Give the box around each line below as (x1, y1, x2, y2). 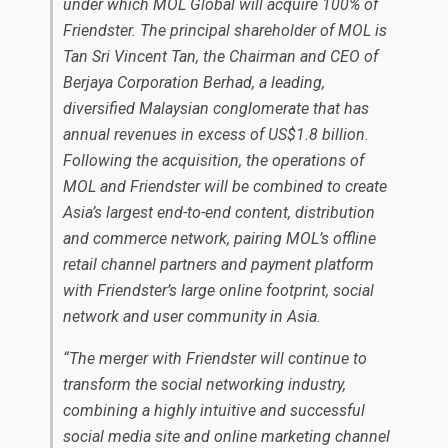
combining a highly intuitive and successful (63, 401, 365, 420)
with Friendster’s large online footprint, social (63, 281, 374, 300)
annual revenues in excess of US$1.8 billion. (63, 125, 369, 144)
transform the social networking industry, (63, 375, 346, 394)
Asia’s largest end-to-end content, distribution (63, 203, 375, 222)
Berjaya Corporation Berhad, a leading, (63, 73, 325, 92)
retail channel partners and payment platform (63, 255, 374, 274)
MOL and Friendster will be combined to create (63, 177, 387, 196)
